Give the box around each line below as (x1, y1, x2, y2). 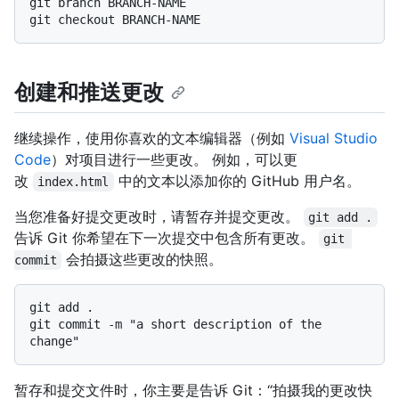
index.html (37, 174, 110, 189)
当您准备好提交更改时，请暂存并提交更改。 (14, 207, 304, 225)
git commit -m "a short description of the (29, 316, 322, 331)
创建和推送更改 (14, 78, 164, 105)
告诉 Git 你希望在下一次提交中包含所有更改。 (14, 228, 319, 247)
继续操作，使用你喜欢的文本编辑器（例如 (14, 128, 289, 147)
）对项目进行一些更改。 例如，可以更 (51, 150, 297, 168)
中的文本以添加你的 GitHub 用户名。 (113, 171, 361, 190)
